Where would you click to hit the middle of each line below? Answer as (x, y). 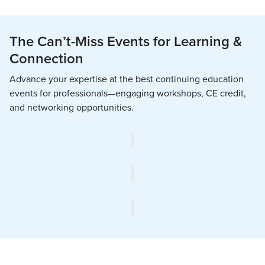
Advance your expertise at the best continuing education (127, 79)
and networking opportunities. (72, 108)
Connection (46, 58)
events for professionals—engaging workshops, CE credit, (128, 93)
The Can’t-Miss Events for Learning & (126, 41)
